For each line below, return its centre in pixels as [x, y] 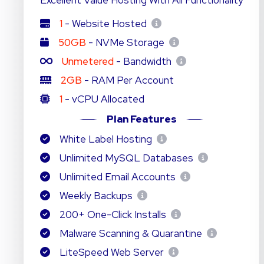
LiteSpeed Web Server [111, 252]
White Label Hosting [105, 139]
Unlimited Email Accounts [117, 177]
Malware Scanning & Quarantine [131, 233]
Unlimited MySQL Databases [126, 158]
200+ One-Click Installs [113, 214]
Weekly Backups [96, 196]
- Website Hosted [105, 24]
